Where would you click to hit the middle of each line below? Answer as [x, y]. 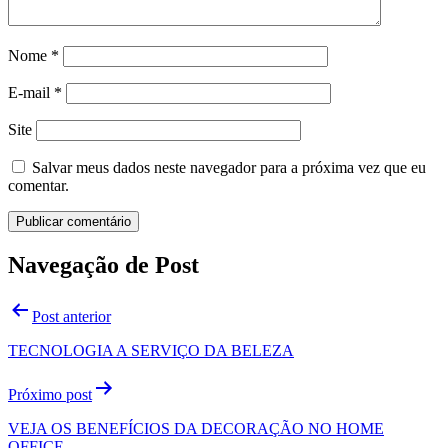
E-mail [31, 92]
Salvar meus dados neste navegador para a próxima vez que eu [229, 167]
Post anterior [71, 317]
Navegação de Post [103, 264]
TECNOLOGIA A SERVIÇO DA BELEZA [151, 351]
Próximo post [50, 395]
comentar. [38, 185]
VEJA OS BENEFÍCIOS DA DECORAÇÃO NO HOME [196, 429]
